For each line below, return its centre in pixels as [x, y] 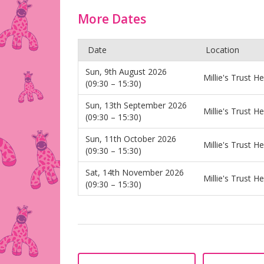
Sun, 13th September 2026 [136, 105]
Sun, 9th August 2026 [126, 72]
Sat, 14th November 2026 [135, 172]
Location [222, 50]
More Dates [112, 19]
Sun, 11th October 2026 [131, 139]
